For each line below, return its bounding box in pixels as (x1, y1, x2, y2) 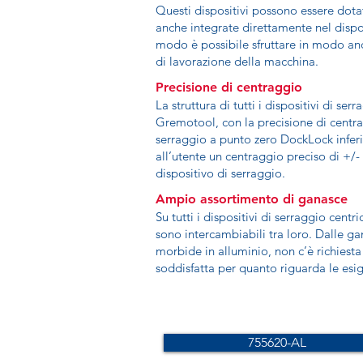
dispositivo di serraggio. (156, 165, 285, 181)
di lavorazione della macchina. (156, 53, 318, 69)
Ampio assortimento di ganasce (156, 191, 348, 207)
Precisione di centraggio (156, 79, 302, 95)
